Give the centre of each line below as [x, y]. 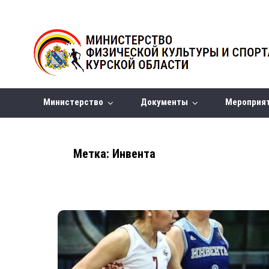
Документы [168, 102]
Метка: [93, 154]
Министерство [77, 102]
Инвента [134, 154]
